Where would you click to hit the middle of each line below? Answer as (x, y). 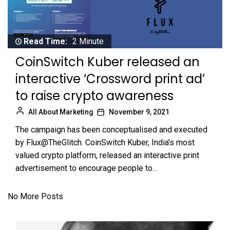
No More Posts (35, 197)
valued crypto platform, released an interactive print (107, 156)
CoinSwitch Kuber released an (108, 62)
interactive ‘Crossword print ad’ (110, 79)
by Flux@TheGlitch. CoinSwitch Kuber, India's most (105, 143)
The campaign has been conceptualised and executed (111, 130)
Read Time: (45, 42)
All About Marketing (61, 112)
